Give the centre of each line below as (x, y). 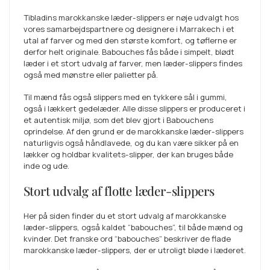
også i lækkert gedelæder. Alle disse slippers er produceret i (134, 109)
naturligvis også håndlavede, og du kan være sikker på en (131, 143)
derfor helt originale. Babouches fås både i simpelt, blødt (129, 52)
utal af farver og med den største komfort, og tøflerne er (130, 41)
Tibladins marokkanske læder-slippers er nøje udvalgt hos (131, 18)
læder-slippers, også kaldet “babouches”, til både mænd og (133, 227)
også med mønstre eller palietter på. (90, 75)
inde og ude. (46, 166)
